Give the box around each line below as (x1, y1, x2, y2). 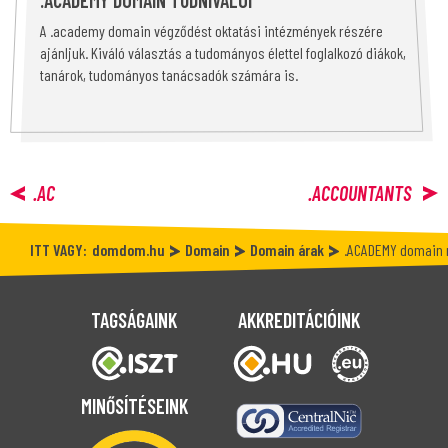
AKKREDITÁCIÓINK (238, 308, 360, 332)
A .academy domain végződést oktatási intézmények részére (40, 21, 383, 40)
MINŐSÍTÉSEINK (80, 394, 188, 418)
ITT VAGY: (30, 240, 87, 259)
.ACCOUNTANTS (308, 181, 415, 205)
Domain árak (250, 240, 324, 259)
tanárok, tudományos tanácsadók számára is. (40, 65, 298, 84)
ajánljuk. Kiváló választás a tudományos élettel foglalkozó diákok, (40, 43, 406, 62)
